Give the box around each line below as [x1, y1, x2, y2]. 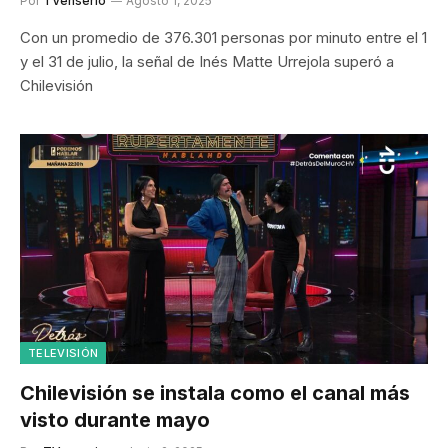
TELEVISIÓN [28, 345, 99, 360]
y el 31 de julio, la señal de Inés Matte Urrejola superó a [20, 52, 394, 71]
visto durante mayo [20, 407, 210, 432]
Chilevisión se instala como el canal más [20, 380, 410, 405]
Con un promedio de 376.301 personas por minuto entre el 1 [20, 28, 427, 47]
